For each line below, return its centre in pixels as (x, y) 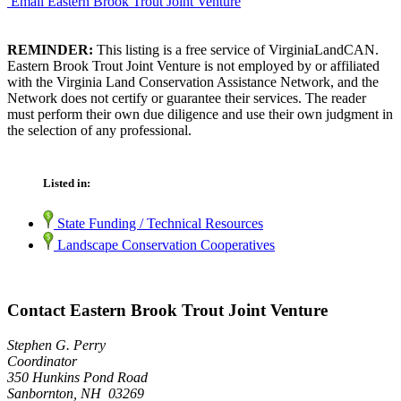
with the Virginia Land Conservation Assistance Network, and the (193, 81)
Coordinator (42, 361)
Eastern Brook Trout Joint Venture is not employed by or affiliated (193, 65)
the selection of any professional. (99, 130)
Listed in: (67, 183)
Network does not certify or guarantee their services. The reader (187, 98)
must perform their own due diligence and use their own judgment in (200, 114)
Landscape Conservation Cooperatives (164, 245)
